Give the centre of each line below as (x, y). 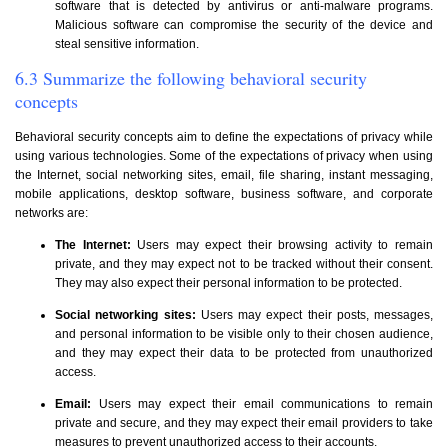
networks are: (51, 212)
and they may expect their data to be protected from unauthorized (244, 352)
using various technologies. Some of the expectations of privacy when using (224, 155)
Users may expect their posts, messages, (316, 314)
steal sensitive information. (127, 43)
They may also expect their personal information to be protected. (228, 282)
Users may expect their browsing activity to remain (285, 244)
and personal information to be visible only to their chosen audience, (244, 333)
